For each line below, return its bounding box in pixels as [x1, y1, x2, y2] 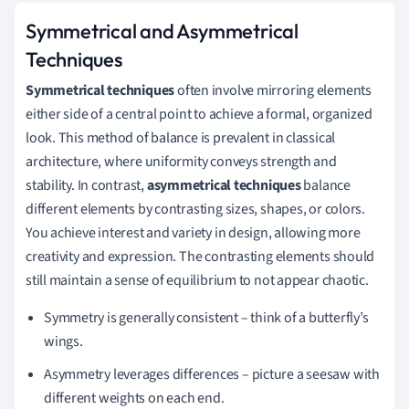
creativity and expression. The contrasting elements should [26, 246, 375, 267]
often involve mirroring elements [174, 79, 372, 100]
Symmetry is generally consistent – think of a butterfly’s [44, 307, 369, 328]
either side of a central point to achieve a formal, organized [26, 103, 372, 124]
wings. [44, 330, 83, 351]
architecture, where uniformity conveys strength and [26, 151, 337, 172]
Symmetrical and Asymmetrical [26, 17, 299, 44]
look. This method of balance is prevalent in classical [26, 127, 336, 148]
